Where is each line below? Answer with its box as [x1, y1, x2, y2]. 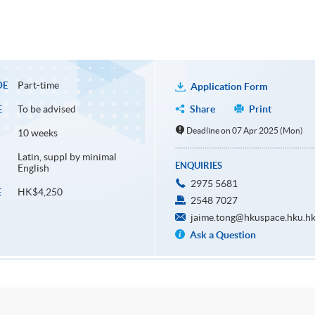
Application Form [190, 81, 268, 93]
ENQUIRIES [174, 160, 222, 172]
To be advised [17, 103, 76, 115]
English [17, 162, 49, 174]
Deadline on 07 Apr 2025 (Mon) [186, 126, 304, 136]
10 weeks [17, 127, 58, 139]
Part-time [17, 79, 59, 91]
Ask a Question [189, 229, 256, 241]
